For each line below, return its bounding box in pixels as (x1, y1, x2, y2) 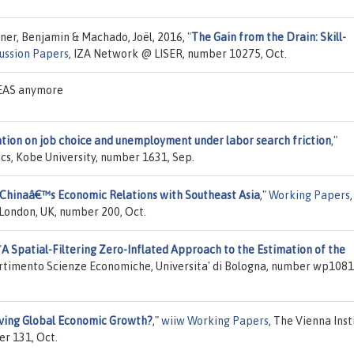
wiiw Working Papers (161, 314, 269, 327)
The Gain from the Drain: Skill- (191, 30, 346, 43)
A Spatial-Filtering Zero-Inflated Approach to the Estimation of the (2, 243, 345, 256)
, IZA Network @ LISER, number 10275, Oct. (69, 47, 287, 60)
